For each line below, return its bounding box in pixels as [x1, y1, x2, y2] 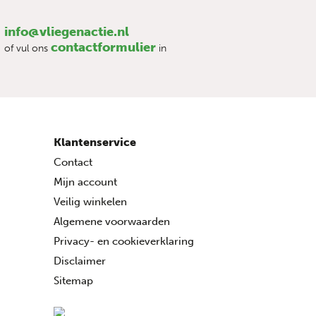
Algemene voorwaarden [54, 215, 170, 229]
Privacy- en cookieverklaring [54, 235, 194, 248]
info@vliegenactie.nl [4, 24, 129, 40]
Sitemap [54, 274, 93, 288]
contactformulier [51, 39, 156, 56]
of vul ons [4, 42, 51, 55]
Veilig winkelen [54, 195, 127, 209]
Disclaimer [54, 255, 106, 268]
